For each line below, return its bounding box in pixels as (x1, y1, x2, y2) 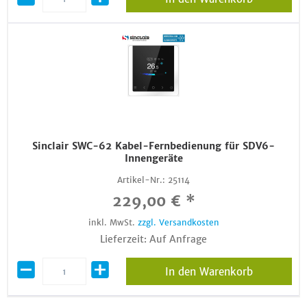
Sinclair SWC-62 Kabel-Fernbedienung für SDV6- (32, 140, 275, 152)
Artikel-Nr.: (117, 175, 165, 185)
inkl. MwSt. (88, 217, 138, 228)
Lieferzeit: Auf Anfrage (100, 233, 207, 245)
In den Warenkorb (164, 265, 253, 278)
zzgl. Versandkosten (137, 217, 219, 228)
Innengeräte (124, 152, 183, 164)
